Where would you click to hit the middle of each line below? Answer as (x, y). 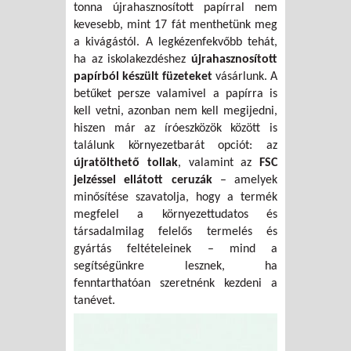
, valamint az (218, 163)
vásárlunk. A (245, 77)
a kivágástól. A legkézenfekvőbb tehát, (175, 43)
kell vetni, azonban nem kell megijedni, (175, 112)
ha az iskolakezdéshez (130, 60)
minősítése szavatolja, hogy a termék (175, 198)
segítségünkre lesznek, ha (175, 267)
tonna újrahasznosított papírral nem (175, 8)
